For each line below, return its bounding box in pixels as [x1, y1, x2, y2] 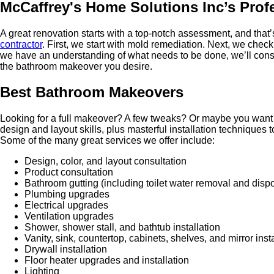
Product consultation [24, 167, 113, 178]
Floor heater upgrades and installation [24, 255, 189, 266]
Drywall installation [24, 244, 107, 255]
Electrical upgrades [24, 200, 108, 211]
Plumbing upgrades [24, 189, 109, 200]
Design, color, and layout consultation [24, 156, 187, 167]
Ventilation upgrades [24, 211, 114, 222]
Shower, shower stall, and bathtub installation [24, 222, 220, 233]
